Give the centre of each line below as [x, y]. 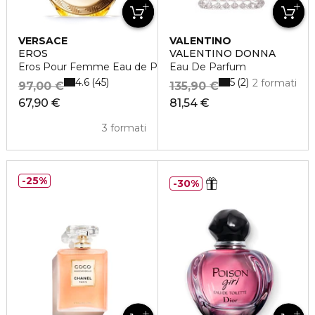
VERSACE [43, 41]
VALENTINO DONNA [222, 53]
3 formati [124, 128]
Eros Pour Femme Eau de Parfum [103, 67]
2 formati [274, 83]
